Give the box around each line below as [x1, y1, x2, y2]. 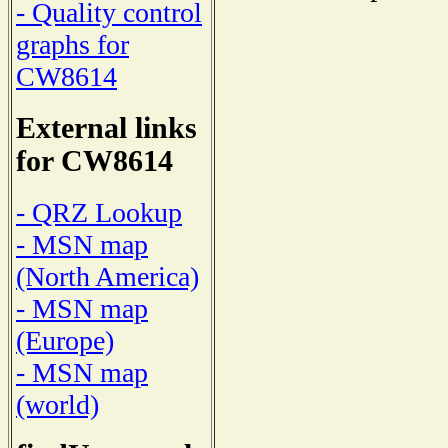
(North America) [16, 260, 199, 292]
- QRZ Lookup [16, 196, 182, 228]
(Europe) [16, 324, 114, 356]
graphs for [16, 29, 129, 61]
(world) [16, 388, 99, 420]
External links [16, 112, 197, 145]
